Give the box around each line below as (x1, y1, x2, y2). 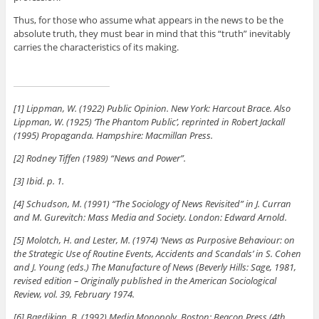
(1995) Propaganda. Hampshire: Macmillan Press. (13, 128, 213, 142)
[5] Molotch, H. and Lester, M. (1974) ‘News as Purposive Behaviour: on (13, 233, 295, 246)
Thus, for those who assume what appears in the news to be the (13, 13, 283, 26)
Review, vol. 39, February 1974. (13, 287, 135, 300)
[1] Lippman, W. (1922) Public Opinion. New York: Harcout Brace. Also (13, 101, 291, 115)
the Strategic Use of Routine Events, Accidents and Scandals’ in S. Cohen (13, 246, 301, 260)
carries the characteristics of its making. (13, 40, 179, 53)
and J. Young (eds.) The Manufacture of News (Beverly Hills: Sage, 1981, (13, 260, 296, 273)
